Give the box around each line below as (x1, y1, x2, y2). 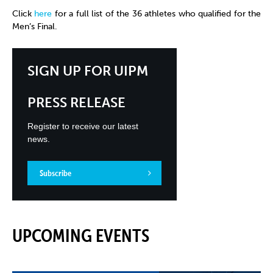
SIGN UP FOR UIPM (27, 63, 148, 80)
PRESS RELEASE (27, 94, 126, 112)
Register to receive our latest (27, 121, 138, 132)
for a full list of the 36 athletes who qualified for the (52, 9, 261, 19)
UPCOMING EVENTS (12, 225, 149, 247)
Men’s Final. (12, 21, 57, 32)
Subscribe (40, 168, 71, 179)
